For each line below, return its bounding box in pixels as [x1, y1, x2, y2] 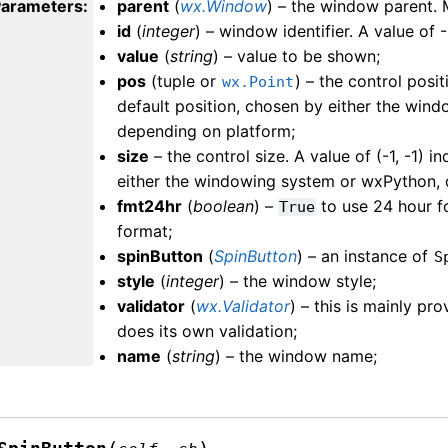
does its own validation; [117, 320, 298, 341]
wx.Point [222, 72, 295, 91]
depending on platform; [117, 120, 296, 141]
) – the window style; [219, 270, 377, 291]
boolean [193, 195, 255, 216]
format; [117, 220, 173, 241]
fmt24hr [117, 195, 183, 216]
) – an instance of [297, 245, 434, 266]
